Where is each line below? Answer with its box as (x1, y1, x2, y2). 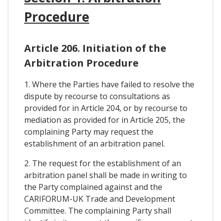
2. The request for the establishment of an (24, 157, 181, 169)
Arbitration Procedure (24, 56, 139, 70)
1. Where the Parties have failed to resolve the (24, 78, 194, 90)
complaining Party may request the (24, 126, 153, 137)
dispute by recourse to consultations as (24, 90, 170, 102)
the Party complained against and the (24, 181, 162, 192)
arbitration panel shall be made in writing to (24, 169, 187, 181)
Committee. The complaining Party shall (24, 205, 171, 216)
